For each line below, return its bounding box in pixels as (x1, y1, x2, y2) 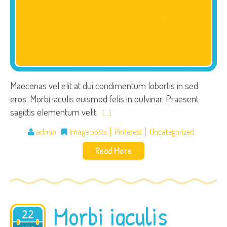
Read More (95, 144, 132, 157)
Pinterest (115, 127, 142, 137)
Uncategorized (149, 127, 194, 137)
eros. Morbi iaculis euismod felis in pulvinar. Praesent (10, 92, 199, 105)
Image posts (69, 127, 107, 137)
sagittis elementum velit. (10, 105, 100, 118)
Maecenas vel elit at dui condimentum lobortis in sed (10, 79, 198, 92)
